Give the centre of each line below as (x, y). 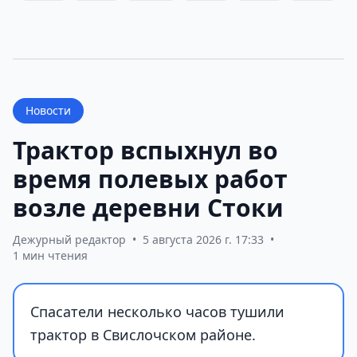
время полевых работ (150, 179)
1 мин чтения (50, 256)
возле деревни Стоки (148, 208)
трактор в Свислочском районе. (143, 335)
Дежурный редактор (69, 240)
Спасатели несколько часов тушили (157, 312)
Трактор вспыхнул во (145, 151)
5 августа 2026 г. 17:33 (203, 240)
